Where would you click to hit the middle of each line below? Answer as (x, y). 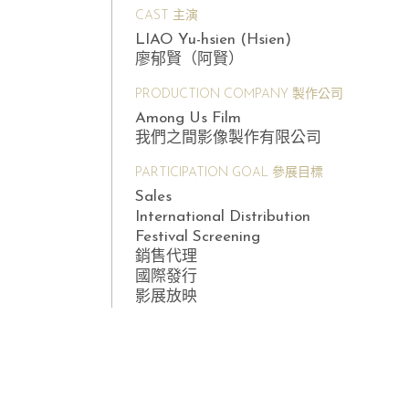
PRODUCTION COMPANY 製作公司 (239, 95)
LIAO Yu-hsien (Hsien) (213, 40)
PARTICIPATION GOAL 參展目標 (229, 173)
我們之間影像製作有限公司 (228, 138)
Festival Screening (198, 236)
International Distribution (223, 216)
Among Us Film (188, 118)
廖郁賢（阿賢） (189, 60)
